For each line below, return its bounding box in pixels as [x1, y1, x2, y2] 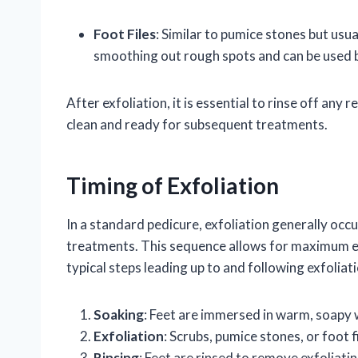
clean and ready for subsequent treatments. [66, 115, 328, 133]
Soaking [93, 305, 144, 323]
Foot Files [93, 25, 156, 42]
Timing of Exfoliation [66, 171, 279, 199]
